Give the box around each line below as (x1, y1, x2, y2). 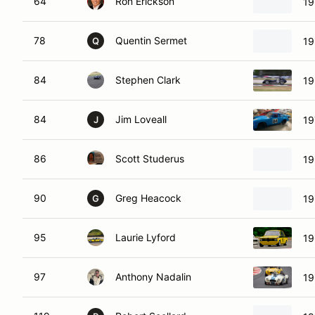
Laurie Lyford (115, 231, 176, 243)
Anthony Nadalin (115, 271, 191, 283)
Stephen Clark (115, 74, 181, 86)
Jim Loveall (115, 113, 167, 125)
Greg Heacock (115, 192, 181, 204)
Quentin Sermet (115, 34, 187, 46)
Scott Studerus (115, 153, 184, 165)
